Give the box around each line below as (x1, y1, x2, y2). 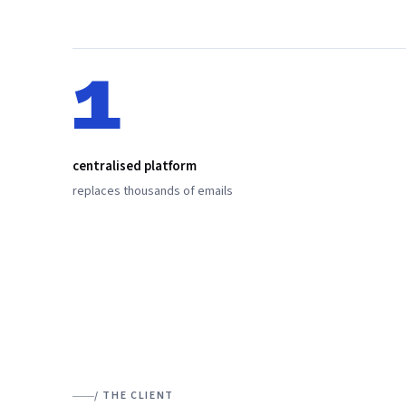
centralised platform (72, 156, 197, 176)
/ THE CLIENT (94, 388, 175, 403)
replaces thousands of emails (72, 181, 233, 200)
